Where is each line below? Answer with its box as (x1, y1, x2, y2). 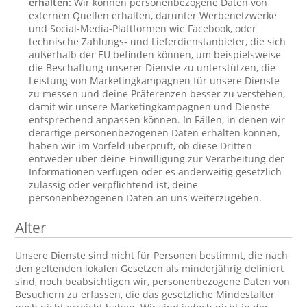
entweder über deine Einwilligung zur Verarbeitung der (29, 152, 285, 165)
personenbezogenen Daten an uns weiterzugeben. (29, 191, 262, 204)
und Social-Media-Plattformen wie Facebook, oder (29, 22, 257, 35)
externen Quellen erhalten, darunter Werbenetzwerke (29, 9, 278, 22)
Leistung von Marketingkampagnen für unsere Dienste (29, 74, 280, 87)
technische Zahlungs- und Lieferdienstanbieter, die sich (29, 35, 286, 48)
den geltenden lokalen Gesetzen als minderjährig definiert (15, 262, 284, 275)
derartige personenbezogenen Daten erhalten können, (29, 126, 280, 139)
